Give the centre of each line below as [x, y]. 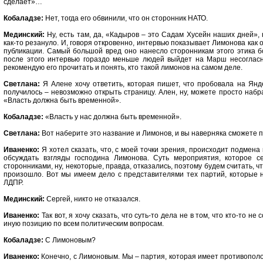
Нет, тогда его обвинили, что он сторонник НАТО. [126, 18]
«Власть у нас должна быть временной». [112, 117]
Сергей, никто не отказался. [92, 199]
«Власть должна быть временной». [62, 100]
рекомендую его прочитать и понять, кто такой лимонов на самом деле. [123, 68]
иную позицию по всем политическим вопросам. [84, 224]
